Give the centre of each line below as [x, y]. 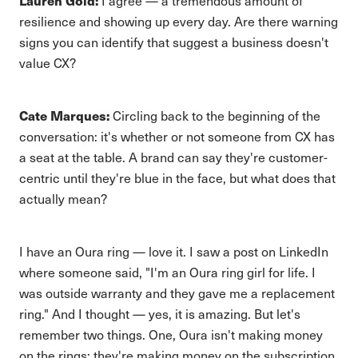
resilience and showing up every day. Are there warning [179, 21]
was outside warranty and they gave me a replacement [177, 293]
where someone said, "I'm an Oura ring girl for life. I [167, 272]
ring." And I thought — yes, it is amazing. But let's [160, 314]
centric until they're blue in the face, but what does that [177, 178]
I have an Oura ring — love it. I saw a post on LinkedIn [174, 251]
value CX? [48, 63]
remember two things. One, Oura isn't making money [171, 334]
